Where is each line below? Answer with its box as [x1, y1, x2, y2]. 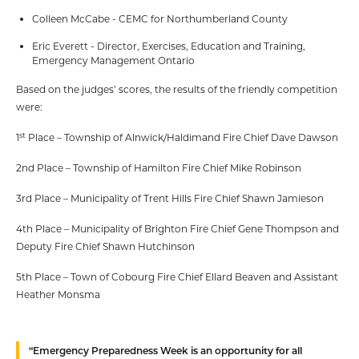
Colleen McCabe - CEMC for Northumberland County [32, 12, 290, 25]
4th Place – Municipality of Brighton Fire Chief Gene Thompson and [16, 222, 339, 235]
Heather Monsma [16, 288, 100, 301]
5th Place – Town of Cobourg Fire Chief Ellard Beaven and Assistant [16, 270, 338, 283]
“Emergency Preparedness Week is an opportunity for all [29, 344, 302, 357]
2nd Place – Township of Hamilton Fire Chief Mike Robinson [16, 161, 301, 174]
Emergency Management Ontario [32, 54, 197, 67]
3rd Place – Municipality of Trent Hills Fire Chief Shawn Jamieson [16, 192, 324, 204]
